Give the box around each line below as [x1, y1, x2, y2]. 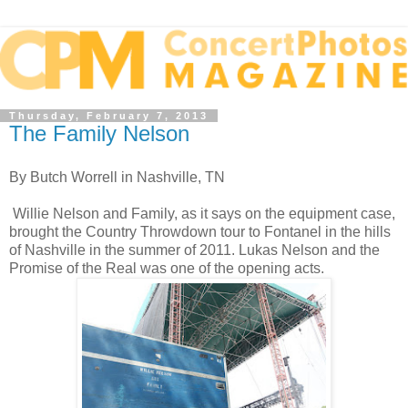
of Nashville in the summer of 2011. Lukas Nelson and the [9, 241, 380, 258]
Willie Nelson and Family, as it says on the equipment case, [9, 205, 395, 221]
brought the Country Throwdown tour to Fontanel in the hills [9, 223, 391, 240]
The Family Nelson [9, 121, 189, 147]
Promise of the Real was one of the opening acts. [9, 260, 324, 276]
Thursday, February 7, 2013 [9, 110, 209, 122]
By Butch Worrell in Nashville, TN [9, 168, 225, 185]
